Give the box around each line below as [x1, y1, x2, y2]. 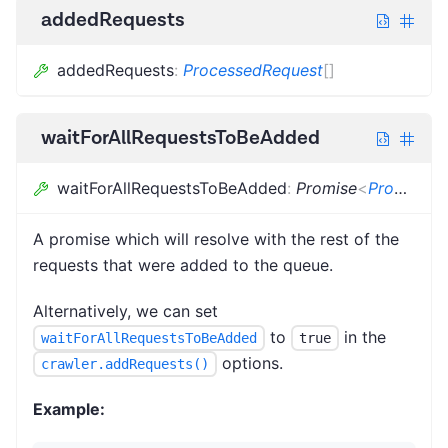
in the [338, 326, 386, 347]
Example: [33, 399, 105, 420]
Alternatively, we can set [33, 300, 218, 321]
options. [216, 352, 283, 373]
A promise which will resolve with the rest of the [33, 228, 399, 249]
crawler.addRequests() [40, 356, 209, 373]
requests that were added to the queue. [33, 254, 333, 275]
